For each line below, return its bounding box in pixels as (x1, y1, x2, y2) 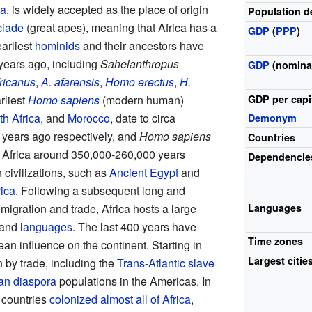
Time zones (248, 234, 304, 249)
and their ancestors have (79, 38, 204, 54)
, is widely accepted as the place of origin (6, 1, 208, 18)
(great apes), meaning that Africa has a (23, 19, 217, 36)
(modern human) (99, 92, 184, 109)
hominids (34, 38, 80, 54)
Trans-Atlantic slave (116, 255, 214, 272)
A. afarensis (40, 74, 100, 91)
